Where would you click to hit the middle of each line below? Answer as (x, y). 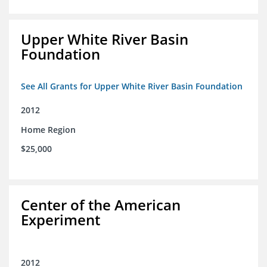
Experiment (60, 220)
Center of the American (101, 205)
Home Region (48, 130)
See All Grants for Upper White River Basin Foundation (132, 86)
